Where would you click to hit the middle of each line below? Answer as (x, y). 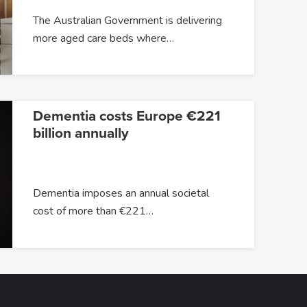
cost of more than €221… (93, 211)
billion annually (81, 134)
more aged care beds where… (103, 38)
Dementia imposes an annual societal (121, 194)
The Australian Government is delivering (127, 20)
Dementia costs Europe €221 (126, 116)
